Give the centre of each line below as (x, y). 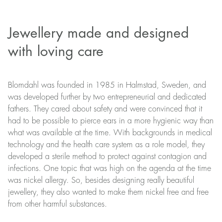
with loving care (56, 52)
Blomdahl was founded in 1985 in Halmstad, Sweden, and (107, 85)
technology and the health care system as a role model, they (106, 145)
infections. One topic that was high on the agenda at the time (110, 168)
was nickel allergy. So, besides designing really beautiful (101, 180)
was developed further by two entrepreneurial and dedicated (107, 97)
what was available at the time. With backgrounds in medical (110, 133)
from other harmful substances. (57, 204)
